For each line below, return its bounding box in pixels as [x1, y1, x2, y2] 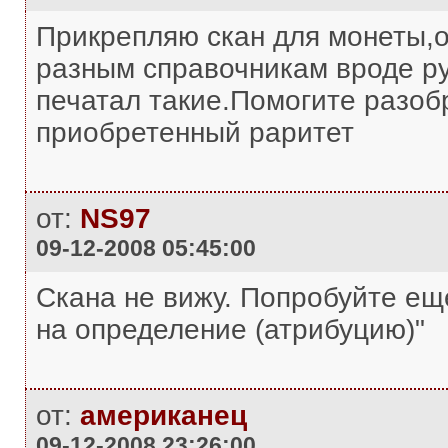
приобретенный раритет [35, 117, 354, 148]
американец [79, 400, 247, 431]
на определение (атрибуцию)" [35, 314, 425, 345]
